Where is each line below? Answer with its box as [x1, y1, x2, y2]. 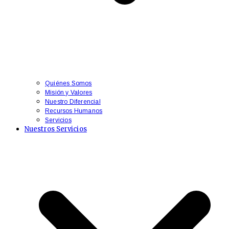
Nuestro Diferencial [45, 98, 101, 105]
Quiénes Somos [45, 80, 92, 87]
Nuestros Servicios [25, 125, 87, 133]
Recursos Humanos [45, 107, 103, 114]
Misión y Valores [45, 89, 93, 96]
